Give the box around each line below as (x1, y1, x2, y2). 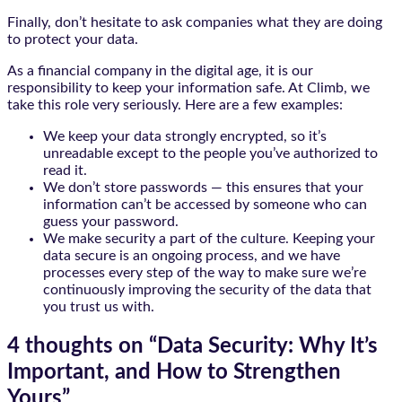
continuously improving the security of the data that (43, 283, 371, 298)
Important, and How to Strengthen (7, 362, 341, 384)
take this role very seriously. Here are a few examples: (7, 98, 343, 113)
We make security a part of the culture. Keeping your (43, 232, 375, 247)
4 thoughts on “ (7, 336, 157, 358)
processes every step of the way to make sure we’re (43, 266, 366, 281)
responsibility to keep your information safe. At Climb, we (7, 81, 370, 96)
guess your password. (43, 214, 179, 230)
